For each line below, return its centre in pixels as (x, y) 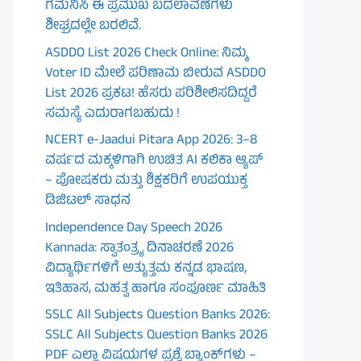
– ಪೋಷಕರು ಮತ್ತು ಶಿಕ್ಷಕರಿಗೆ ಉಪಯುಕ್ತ (146, 181)
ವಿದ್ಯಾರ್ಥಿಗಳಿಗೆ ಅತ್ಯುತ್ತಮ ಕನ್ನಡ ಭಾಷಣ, (146, 269)
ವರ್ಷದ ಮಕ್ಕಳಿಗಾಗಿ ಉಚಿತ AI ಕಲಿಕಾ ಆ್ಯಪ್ (154, 161)
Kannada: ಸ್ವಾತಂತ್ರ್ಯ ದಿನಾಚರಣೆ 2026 (139, 249)
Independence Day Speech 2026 (134, 228)
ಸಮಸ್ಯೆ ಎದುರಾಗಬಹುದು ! (112, 114)
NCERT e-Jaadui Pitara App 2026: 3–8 (151, 141)
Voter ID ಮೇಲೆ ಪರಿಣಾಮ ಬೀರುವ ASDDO (156, 74)
